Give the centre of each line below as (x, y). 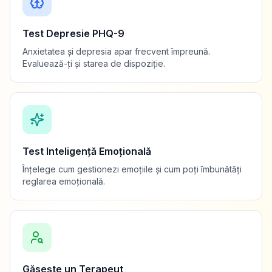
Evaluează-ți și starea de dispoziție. (94, 63)
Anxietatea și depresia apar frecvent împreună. (116, 51)
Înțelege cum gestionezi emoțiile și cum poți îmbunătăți (132, 169)
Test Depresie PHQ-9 (73, 33)
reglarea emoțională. (64, 181)
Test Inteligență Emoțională (87, 151)
